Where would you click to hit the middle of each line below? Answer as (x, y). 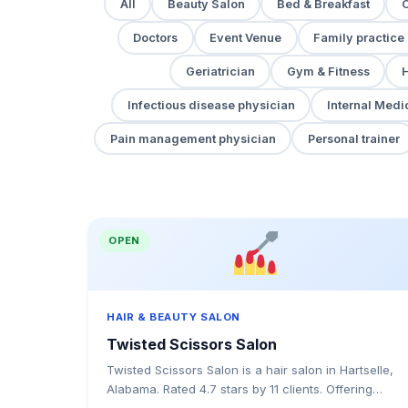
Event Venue (245, 38)
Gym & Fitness (328, 71)
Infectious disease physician (211, 105)
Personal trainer (353, 138)
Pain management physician (193, 138)
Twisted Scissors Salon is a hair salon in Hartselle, (250, 370)
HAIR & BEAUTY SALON (173, 317)
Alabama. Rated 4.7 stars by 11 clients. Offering (240, 389)
